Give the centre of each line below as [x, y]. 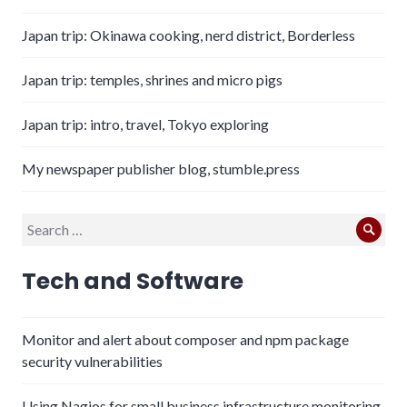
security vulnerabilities [92, 362]
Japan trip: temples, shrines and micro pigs [152, 80]
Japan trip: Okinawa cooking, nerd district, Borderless [189, 35]
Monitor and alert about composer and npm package [185, 340]
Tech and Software [133, 282]
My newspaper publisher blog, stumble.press [161, 169]
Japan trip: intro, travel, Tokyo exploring [145, 124]
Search [42, 223]
